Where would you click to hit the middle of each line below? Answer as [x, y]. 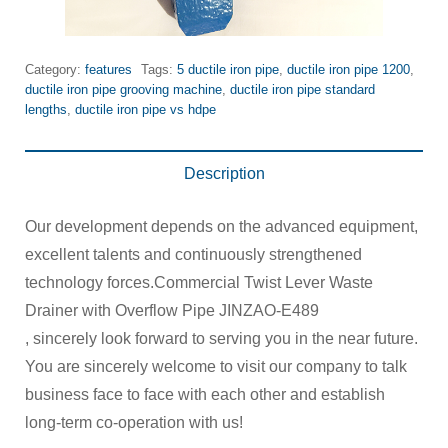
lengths [46, 109]
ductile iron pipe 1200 [348, 69]
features [108, 69]
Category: [55, 69]
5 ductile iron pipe [228, 69]
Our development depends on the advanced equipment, [221, 226]
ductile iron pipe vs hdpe [145, 109]
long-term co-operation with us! [134, 422]
